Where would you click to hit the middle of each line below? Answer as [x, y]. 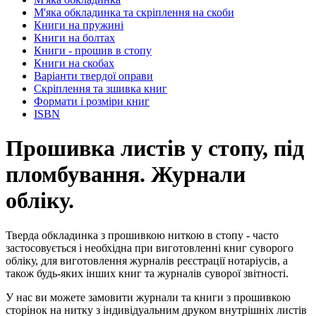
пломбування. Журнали [126, 175]
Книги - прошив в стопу [93, 50]
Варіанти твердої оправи [93, 75]
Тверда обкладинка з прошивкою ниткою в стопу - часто [142, 235]
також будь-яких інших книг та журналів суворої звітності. [147, 273]
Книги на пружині [79, 25]
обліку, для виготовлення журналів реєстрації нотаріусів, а [147, 260]
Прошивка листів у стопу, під [155, 148]
